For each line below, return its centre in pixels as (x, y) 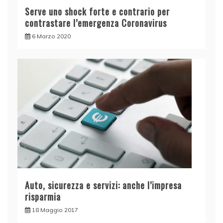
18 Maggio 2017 (55, 210)
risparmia (43, 196)
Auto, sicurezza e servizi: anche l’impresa (103, 185)
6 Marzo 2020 (51, 36)
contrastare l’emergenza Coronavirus (96, 23)
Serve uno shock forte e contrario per (97, 11)
